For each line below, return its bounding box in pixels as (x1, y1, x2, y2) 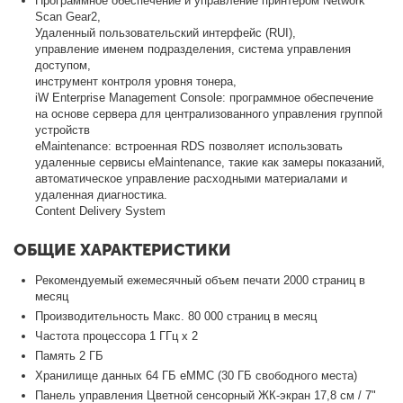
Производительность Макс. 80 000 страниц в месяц (35, 309, 318, 323)
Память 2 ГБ (35, 348, 104, 363)
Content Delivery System (35, 203, 166, 218)
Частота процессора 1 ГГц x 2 (35, 328, 199, 343)
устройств (35, 122, 91, 137)
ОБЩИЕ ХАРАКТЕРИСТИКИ (13, 239, 231, 260)
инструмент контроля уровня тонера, (35, 74, 237, 88)
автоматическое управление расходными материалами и (35, 171, 348, 185)
